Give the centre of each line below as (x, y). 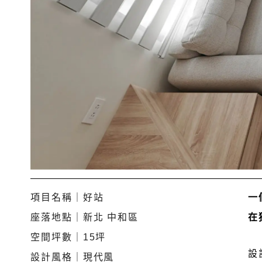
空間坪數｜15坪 (68, 237)
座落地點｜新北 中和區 (85, 217)
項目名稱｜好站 (67, 197)
